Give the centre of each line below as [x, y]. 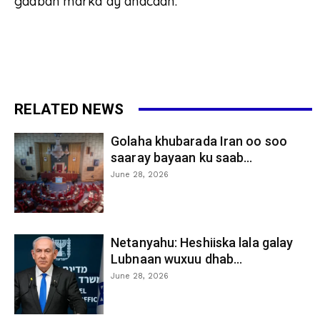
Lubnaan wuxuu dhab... [177, 259]
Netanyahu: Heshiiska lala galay [202, 242]
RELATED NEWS [69, 109]
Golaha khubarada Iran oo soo [199, 141]
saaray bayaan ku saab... [182, 157]
